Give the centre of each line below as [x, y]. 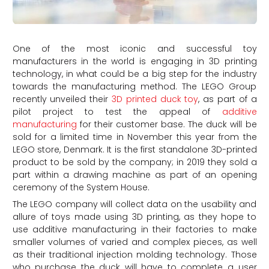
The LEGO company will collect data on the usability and [134, 204]
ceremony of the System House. [81, 187]
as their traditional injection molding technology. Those [134, 254]
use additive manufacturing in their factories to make [134, 229]
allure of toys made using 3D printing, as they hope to [134, 216]
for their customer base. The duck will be [167, 124]
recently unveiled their [62, 99]
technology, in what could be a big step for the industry [134, 74]
